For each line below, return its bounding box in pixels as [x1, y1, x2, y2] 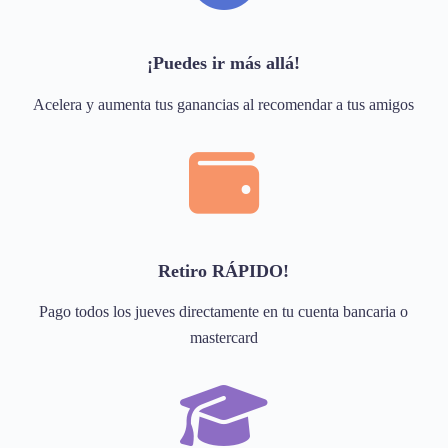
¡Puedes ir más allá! [147, 53, 301, 74]
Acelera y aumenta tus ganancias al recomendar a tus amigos [33, 95, 415, 113]
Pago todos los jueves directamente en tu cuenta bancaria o [39, 303, 409, 321]
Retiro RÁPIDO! [158, 260, 290, 281]
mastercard [189, 329, 258, 347]
